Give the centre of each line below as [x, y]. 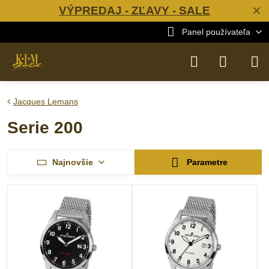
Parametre [206, 162]
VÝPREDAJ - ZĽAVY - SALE [134, 11]
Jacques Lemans [46, 101]
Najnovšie [72, 162]
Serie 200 [45, 128]
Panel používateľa [216, 32]
